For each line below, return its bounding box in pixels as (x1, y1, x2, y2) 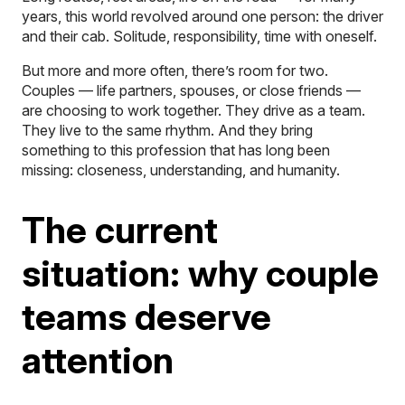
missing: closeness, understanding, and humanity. (22, 160, 340, 179)
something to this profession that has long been (22, 140, 330, 159)
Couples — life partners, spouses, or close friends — (22, 80, 361, 99)
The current (22, 207, 218, 252)
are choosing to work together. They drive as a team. (22, 100, 365, 119)
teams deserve (22, 294, 271, 339)
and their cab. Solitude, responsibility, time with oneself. (22, 26, 377, 45)
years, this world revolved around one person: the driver (22, 6, 383, 25)
